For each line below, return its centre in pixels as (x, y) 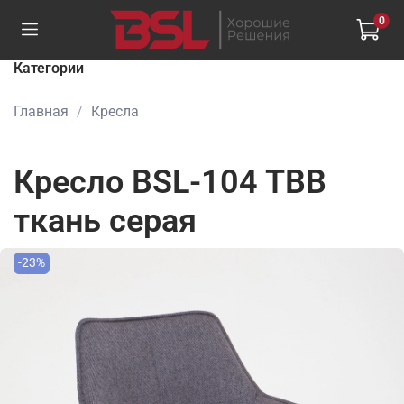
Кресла (115, 111)
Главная (41, 111)
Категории (49, 68)
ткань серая (105, 220)
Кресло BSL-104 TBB (170, 182)
